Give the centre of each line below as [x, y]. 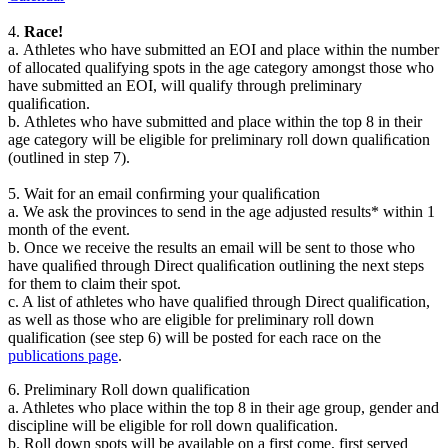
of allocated [46, 67]
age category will [64, 139]
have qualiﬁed [54, 265]
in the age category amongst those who [311, 67]
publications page [63, 355]
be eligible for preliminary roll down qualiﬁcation [275, 139]
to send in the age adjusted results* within [292, 211]
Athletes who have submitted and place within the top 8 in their [223, 121]
